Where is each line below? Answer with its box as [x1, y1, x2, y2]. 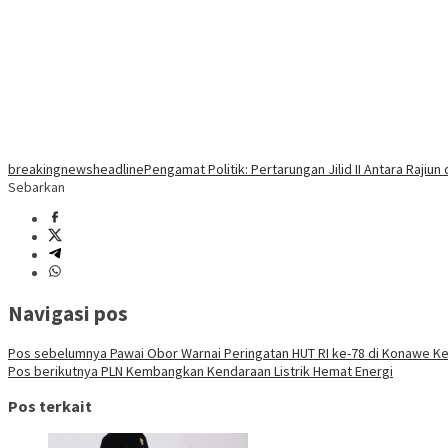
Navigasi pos [8, 299, 128, 327]
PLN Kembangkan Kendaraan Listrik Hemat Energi [98, 361, 393, 380]
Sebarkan [8, 178, 65, 197]
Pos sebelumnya [8, 343, 107, 362]
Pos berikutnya [8, 361, 98, 380]
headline [93, 160, 144, 179]
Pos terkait [8, 396, 92, 417]
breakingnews [8, 160, 93, 179]
